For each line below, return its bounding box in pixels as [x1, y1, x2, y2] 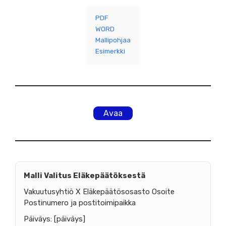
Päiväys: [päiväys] [24, 214, 85, 223]
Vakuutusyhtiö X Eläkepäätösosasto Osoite [24, 187, 175, 196]
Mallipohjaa [95, 35, 131, 44]
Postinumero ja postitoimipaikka [24, 198, 136, 207]
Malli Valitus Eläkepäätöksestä [24, 171, 145, 180]
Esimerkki [95, 46, 125, 55]
